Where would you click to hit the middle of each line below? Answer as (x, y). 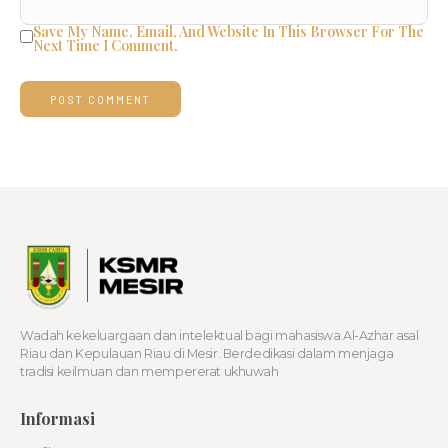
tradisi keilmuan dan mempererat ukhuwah (149, 372)
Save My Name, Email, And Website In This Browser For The (228, 31)
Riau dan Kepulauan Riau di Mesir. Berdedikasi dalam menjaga (207, 354)
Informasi (57, 419)
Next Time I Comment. (105, 45)
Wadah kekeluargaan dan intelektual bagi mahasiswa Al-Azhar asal (219, 336)
